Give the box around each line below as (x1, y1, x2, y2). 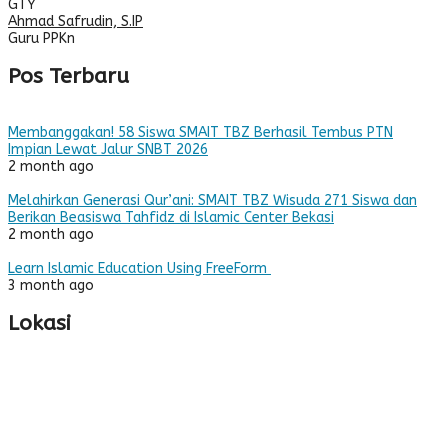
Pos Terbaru (8, 64, 129, 90)
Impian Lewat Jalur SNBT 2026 (8, 140, 208, 158)
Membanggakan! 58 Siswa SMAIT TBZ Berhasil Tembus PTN (8, 123, 393, 141)
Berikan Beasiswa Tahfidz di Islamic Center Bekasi (8, 208, 334, 226)
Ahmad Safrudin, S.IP (8, 12, 143, 30)
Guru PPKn (8, 29, 75, 47)
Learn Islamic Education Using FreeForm (8, 259, 271, 277)
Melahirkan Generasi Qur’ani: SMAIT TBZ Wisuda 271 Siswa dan (8, 191, 417, 209)
